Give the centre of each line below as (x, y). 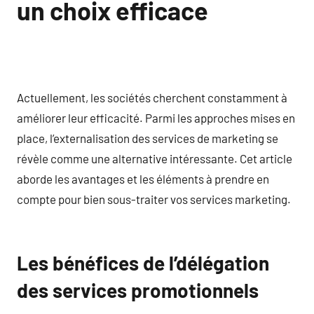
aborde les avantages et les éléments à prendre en (143, 179)
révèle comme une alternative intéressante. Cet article (155, 158)
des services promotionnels (138, 290)
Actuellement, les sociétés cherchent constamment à (152, 97)
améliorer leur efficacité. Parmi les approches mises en (156, 118)
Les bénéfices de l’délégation (143, 263)
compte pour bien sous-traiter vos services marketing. (154, 199)
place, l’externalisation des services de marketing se (148, 138)
